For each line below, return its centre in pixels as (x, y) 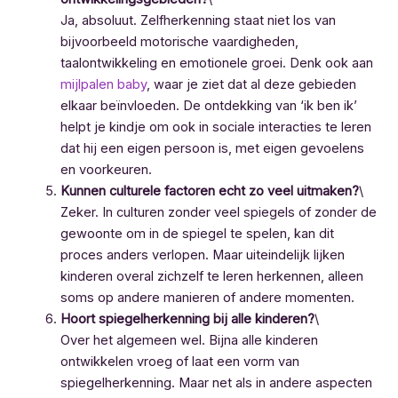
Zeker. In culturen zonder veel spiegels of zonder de (218, 213)
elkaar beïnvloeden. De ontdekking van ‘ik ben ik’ (208, 106)
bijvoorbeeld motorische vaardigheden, (179, 42)
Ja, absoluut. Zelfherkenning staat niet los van (198, 21)
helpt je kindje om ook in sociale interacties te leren (215, 127)
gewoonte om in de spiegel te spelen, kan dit (197, 234)
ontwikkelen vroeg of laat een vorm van (179, 362)
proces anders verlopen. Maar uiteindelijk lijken (202, 255)
